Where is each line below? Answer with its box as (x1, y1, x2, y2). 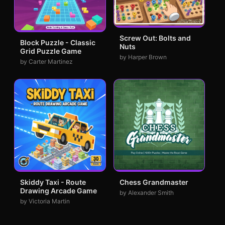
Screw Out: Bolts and (119, 33, 191, 42)
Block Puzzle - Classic (20, 38, 95, 47)
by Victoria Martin (20, 197, 70, 205)
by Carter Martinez (20, 57, 73, 65)
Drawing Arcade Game (20, 186, 97, 195)
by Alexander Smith (119, 189, 174, 197)
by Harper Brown (119, 53, 167, 61)
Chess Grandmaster (119, 178, 188, 187)
